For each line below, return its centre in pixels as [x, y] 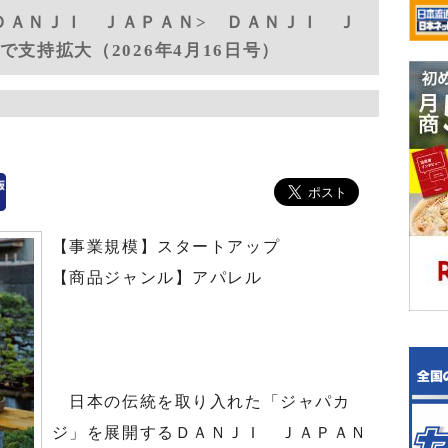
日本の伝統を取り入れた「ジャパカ [201, 401]
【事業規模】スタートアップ [166, 246]
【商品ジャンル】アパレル [157, 277]
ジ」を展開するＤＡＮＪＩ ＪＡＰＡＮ [209, 432]
